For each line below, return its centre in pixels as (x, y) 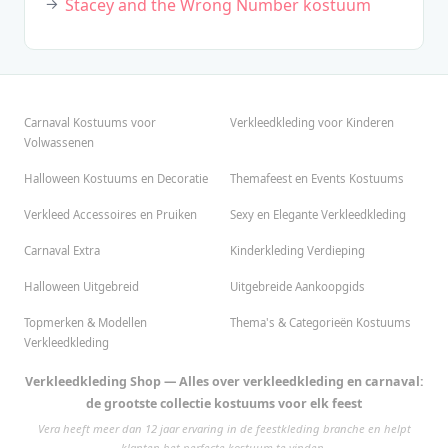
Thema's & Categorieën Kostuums (320, 323)
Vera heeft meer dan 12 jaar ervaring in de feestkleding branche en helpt (224, 429)
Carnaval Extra (62, 251)
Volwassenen (59, 143)
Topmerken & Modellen (85, 323)
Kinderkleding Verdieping (297, 251)
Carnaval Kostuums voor (90, 123)
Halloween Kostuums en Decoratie (116, 179)
